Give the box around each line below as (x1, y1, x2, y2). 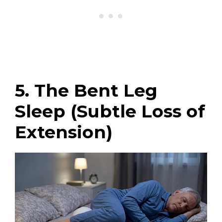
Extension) (15, 121, 112, 143)
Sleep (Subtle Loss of (15, 100, 205, 122)
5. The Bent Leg (15, 79, 158, 101)
